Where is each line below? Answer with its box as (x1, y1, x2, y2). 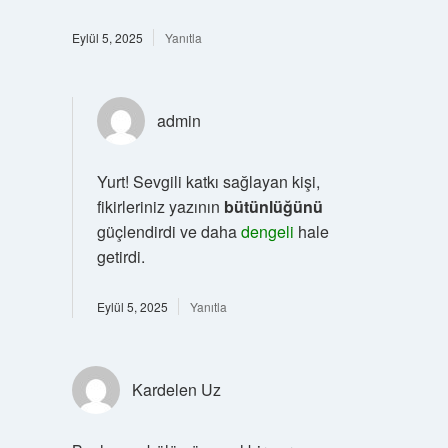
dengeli (240, 220, 294, 243)
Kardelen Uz (131, 378, 221, 401)
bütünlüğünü (223, 195, 323, 218)
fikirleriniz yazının (96, 195, 224, 218)
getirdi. (96, 245, 145, 268)
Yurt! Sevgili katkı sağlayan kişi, (96, 170, 320, 193)
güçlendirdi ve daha (96, 220, 241, 243)
